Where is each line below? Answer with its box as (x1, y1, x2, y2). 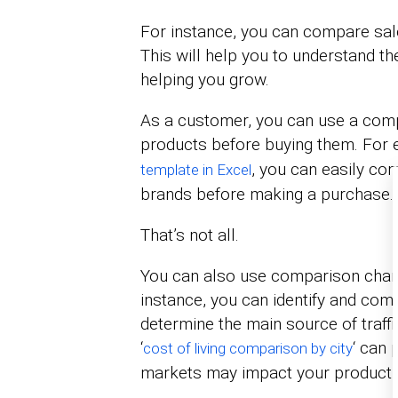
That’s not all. (139, 224, 239, 245)
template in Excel (139, 160, 251, 179)
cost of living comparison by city (142, 338, 353, 357)
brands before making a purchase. (139, 183, 394, 204)
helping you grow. (139, 68, 269, 90)
